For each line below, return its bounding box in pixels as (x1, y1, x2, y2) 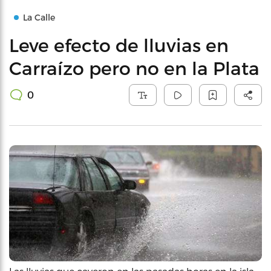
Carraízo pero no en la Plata (9, 57, 260, 79)
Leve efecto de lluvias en (9, 34, 229, 56)
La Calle (23, 12, 55, 22)
